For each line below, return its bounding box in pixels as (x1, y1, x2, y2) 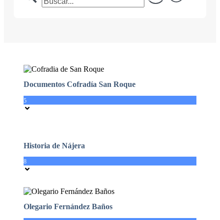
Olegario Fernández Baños (24, 202, 112, 211)
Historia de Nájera (24, 141, 85, 150)
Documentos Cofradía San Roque (24, 80, 136, 89)
